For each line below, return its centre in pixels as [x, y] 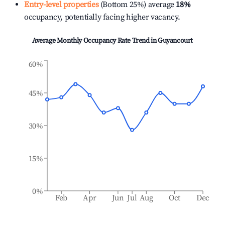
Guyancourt [175, 41]
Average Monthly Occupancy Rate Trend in [95, 41]
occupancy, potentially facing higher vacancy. [102, 17]
